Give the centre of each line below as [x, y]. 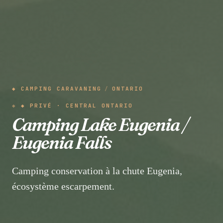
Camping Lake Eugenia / [100, 124]
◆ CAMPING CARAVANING [57, 88]
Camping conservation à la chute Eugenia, [97, 170]
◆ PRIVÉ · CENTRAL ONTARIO [77, 105]
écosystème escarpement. [63, 186]
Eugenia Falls [61, 142]
